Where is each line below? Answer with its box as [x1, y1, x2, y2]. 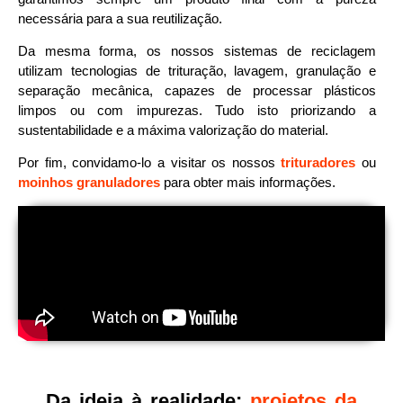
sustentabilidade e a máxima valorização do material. [18, 121, 328, 138]
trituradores [281, 155, 356, 171]
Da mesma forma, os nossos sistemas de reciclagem [18, 42, 376, 58]
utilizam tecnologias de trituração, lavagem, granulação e [18, 62, 376, 78]
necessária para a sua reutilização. [18, 10, 222, 26]
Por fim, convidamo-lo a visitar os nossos [18, 155, 282, 171]
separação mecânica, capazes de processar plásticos [18, 82, 376, 98]
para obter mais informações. [160, 175, 336, 191]
